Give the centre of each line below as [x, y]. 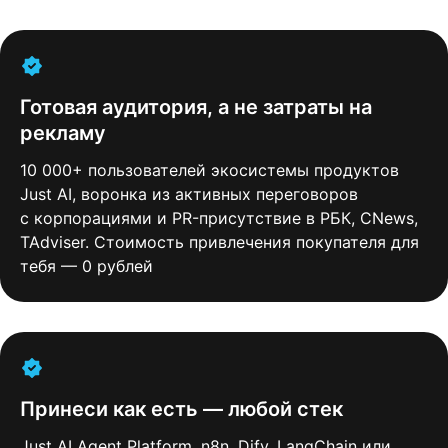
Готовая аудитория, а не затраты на [196, 107]
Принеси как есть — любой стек [181, 409]
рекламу [63, 133]
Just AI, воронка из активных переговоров [189, 194]
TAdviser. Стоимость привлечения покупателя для [219, 242]
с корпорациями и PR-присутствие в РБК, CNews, [219, 218]
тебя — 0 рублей [86, 266]
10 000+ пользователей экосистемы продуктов [209, 170]
